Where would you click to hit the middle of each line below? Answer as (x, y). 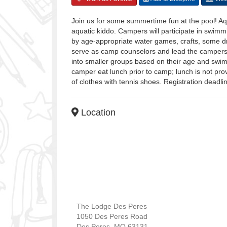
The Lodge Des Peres (112, 206)
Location (97, 112)
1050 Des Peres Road (112, 216)
